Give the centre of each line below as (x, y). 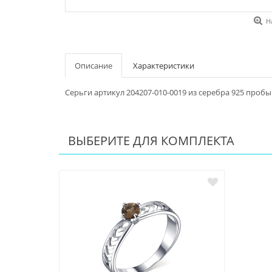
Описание (93, 66)
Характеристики (164, 66)
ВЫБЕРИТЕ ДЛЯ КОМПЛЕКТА (151, 141)
